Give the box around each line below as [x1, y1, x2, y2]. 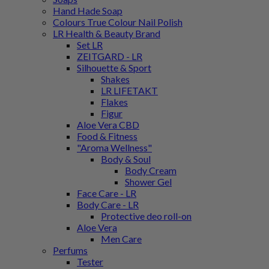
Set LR [77, 39, 103, 51]
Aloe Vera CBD [77, 119, 139, 131]
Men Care [101, 233, 142, 245]
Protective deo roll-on [101, 210, 192, 222]
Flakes [101, 96, 128, 108]
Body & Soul [101, 153, 151, 165]
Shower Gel [125, 176, 172, 188]
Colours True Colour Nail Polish [53, 16, 183, 28]
